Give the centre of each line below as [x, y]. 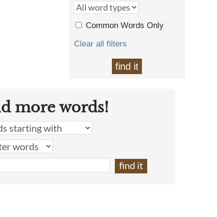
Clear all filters [101, 44]
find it [127, 66]
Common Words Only [125, 25]
